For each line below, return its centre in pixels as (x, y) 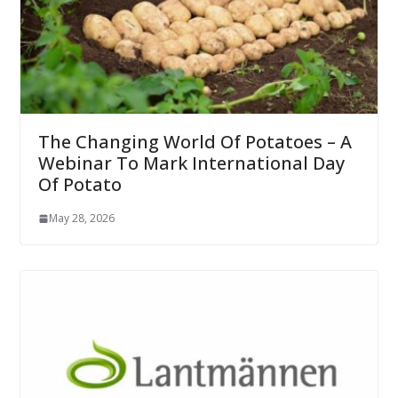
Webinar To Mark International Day (191, 163)
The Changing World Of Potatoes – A (195, 142)
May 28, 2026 (81, 219)
